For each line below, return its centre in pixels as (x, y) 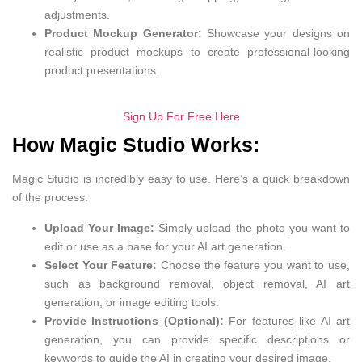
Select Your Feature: (101, 265)
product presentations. (102, 71)
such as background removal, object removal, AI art (197, 283)
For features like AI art (287, 320)
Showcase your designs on (276, 34)
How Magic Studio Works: (136, 145)
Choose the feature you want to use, (254, 265)
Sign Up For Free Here (181, 117)
